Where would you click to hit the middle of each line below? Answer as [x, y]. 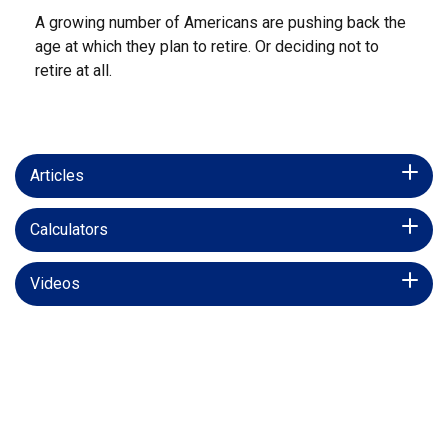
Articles [57, 176]
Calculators [69, 230]
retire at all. [73, 71]
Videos [55, 284]
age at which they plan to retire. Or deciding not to [207, 47]
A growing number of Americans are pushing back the [220, 23]
